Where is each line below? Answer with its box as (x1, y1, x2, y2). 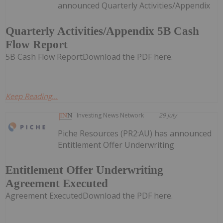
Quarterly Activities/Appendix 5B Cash (5, 24, 199, 37)
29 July (159, 111, 177, 119)
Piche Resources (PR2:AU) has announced (58, 127, 212, 139)
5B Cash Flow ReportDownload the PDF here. (5, 51, 173, 62)
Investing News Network (77, 111, 144, 119)
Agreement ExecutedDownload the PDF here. (5, 190, 173, 202)
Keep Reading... (5, 91, 58, 101)
